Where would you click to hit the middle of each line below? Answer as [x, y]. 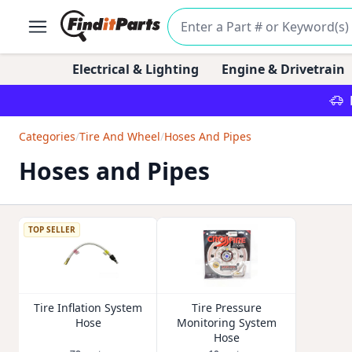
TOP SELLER [52, 229]
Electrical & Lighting [136, 69]
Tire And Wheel [120, 136]
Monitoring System [226, 323]
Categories [47, 136]
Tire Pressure [226, 308]
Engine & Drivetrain [283, 69]
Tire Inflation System [88, 308]
